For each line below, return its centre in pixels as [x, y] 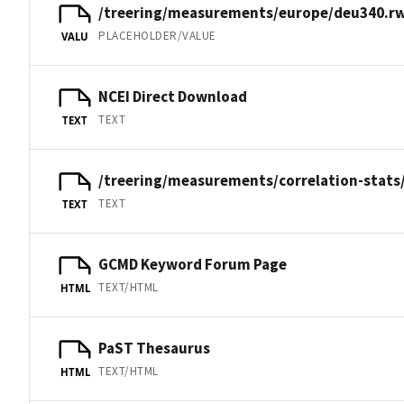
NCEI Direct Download [173, 96]
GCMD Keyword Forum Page [193, 264]
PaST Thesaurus [154, 348]
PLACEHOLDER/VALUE [157, 35]
